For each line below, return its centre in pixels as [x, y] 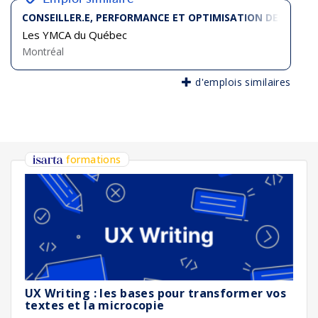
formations [94, 159]
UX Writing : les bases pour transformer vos [156, 293]
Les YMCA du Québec [75, 35]
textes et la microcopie [95, 305]
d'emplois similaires [241, 82]
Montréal [43, 51]
